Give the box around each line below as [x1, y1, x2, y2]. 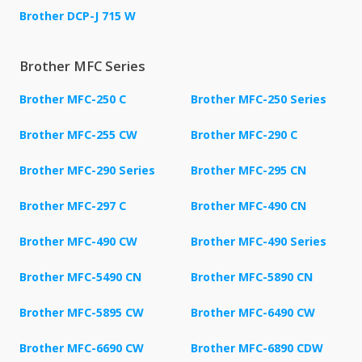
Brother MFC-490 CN [191, 197, 306, 213]
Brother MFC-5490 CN [19, 268, 141, 284]
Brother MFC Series [19, 57, 145, 75]
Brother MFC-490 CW [19, 233, 137, 249]
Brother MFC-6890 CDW [191, 339, 323, 356]
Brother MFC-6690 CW [19, 339, 144, 356]
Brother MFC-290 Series [19, 162, 155, 178]
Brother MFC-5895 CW [19, 304, 144, 320]
